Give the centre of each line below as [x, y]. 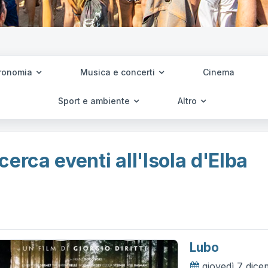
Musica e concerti [118, 72]
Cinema [218, 72]
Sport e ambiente [95, 101]
